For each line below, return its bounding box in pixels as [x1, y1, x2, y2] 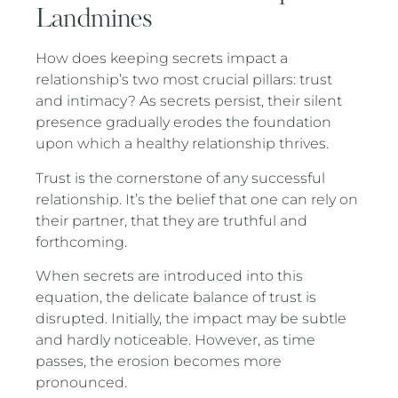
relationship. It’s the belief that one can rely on [36, 190, 359, 208]
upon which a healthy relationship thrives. [36, 135, 330, 153]
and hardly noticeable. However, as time [36, 331, 316, 349]
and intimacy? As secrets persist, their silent [36, 92, 343, 110]
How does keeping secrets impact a [36, 50, 289, 68]
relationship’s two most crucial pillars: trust [36, 71, 333, 89]
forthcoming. [36, 233, 128, 251]
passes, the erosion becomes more [36, 353, 283, 370]
